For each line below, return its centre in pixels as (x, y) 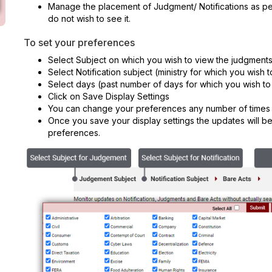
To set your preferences (79, 42)
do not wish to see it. (89, 19)
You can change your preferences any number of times (159, 108)
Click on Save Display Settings (109, 96)
